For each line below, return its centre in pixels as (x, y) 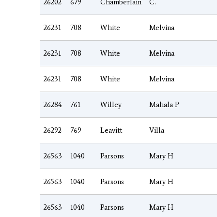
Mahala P (164, 104)
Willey (111, 104)
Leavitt (111, 130)
